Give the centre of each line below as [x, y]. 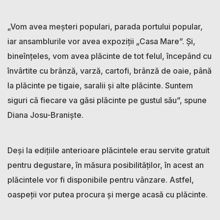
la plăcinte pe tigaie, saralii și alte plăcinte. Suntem [100, 85]
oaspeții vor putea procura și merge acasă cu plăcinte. [108, 194]
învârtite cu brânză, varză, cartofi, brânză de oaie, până [110, 70]
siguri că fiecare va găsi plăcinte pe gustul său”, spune [107, 100]
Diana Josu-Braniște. [45, 115]
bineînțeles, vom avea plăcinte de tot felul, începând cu [110, 56]
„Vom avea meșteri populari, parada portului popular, [105, 26]
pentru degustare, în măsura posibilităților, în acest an [106, 165]
